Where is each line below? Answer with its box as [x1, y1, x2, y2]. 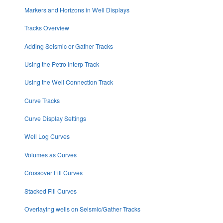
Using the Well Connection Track [24, 78, 113, 87]
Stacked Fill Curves [24, 186, 77, 195]
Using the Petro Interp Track [24, 59, 99, 68]
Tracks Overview [24, 23, 69, 32]
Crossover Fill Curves [24, 168, 83, 177]
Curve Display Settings [24, 114, 86, 123]
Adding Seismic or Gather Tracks [24, 41, 113, 50]
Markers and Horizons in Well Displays [24, 5, 129, 14]
